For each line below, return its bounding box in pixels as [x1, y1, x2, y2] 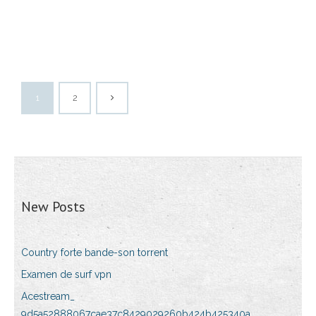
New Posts [21, 197, 85, 216]
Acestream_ [21, 291, 75, 302]
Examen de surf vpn [21, 269, 111, 280]
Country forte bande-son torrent [21, 247, 168, 258]
